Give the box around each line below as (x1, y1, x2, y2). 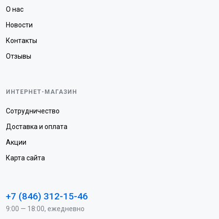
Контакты (6, 37, 37, 44)
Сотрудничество (6, 107, 60, 115)
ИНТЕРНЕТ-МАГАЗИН (6, 88, 77, 95)
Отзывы (6, 52, 31, 60)
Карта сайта (6, 154, 45, 162)
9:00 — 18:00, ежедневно (6, 205, 85, 213)
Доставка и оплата (6, 123, 67, 131)
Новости (6, 21, 33, 29)
